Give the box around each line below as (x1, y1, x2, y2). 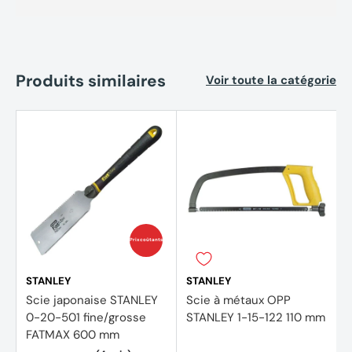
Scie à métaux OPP (186, 291, 291, 308)
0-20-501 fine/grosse (26, 309, 146, 325)
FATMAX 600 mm (26, 326, 119, 343)
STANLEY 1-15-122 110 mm (186, 309, 325, 325)
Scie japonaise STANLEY (26, 291, 158, 308)
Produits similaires (16, 69, 166, 91)
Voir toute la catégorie (206, 72, 336, 89)
